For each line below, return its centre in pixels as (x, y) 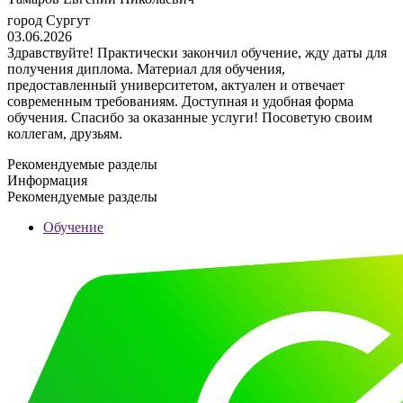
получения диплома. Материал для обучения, (146, 68)
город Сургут (49, 20)
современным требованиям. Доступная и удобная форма (180, 101)
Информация (47, 180)
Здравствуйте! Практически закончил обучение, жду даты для (197, 52)
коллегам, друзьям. (65, 133)
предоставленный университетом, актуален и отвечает (176, 85)
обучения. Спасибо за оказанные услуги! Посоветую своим (190, 117)
